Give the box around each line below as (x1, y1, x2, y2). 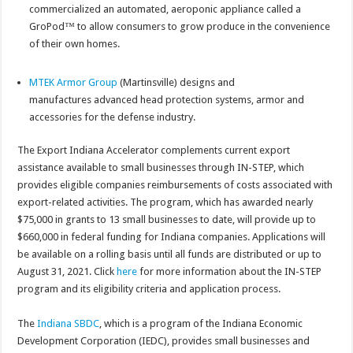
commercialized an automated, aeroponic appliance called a (29, 3, 302, 16)
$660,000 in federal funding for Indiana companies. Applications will (17, 231, 326, 243)
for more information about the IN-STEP (137, 266, 322, 278)
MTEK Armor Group (29, 76, 118, 89)
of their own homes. (29, 38, 121, 50)
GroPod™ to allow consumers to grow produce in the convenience (29, 20, 331, 33)
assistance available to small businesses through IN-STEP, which (17, 162, 305, 174)
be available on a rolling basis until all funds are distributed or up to (17, 248, 322, 261)
